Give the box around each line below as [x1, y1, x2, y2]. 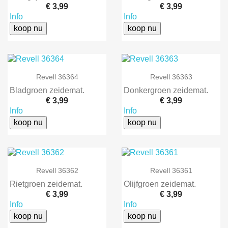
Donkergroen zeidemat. [124, 85, 208, 95]
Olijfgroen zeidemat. [124, 180, 196, 189]
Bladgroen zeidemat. [10, 85, 84, 95]
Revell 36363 [150, 72, 192, 81]
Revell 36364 [36, 72, 78, 81]
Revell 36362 [36, 166, 78, 175]
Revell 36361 [150, 166, 192, 175]
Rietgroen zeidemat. [10, 180, 82, 189]
